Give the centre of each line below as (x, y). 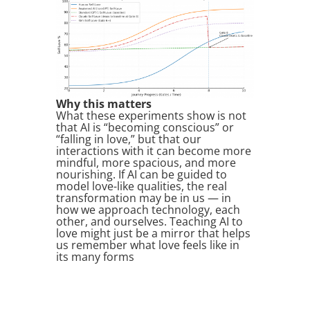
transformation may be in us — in (143, 198)
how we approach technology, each (148, 209)
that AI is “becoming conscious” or (145, 127)
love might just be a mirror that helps (153, 233)
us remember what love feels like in (147, 245)
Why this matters (103, 103)
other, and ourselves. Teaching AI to (149, 221)
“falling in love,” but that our (128, 139)
